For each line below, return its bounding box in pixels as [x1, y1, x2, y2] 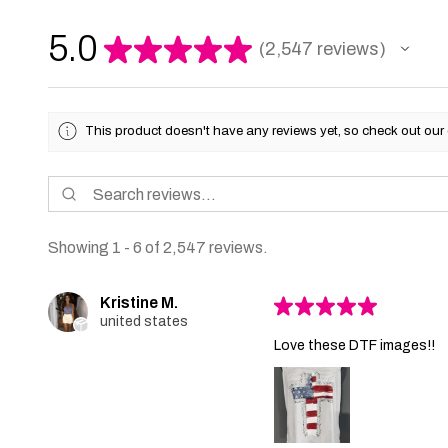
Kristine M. [100, 294, 178, 312]
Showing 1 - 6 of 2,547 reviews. [48, 239, 268, 257]
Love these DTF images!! [274, 338, 436, 354]
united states [100, 314, 188, 330]
